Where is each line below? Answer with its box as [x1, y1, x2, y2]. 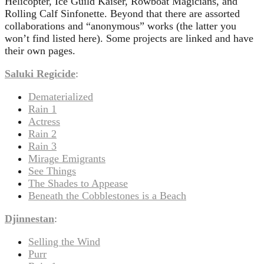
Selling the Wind [28, 235, 100, 247]
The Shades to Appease [28, 177, 128, 189]
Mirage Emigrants [28, 152, 105, 164]
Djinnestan [5, 212, 54, 225]
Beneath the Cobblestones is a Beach [28, 189, 186, 202]
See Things [28, 164, 76, 177]
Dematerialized [28, 90, 93, 103]
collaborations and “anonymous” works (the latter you [5, 19, 236, 32]
